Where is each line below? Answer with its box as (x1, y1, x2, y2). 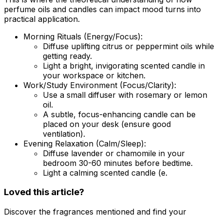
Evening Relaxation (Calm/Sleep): (23, 138, 146, 148)
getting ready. (43, 51, 92, 61)
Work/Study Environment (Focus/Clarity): (23, 80, 176, 90)
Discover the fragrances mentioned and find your (4, 207, 186, 217)
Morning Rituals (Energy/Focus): (23, 31, 143, 41)
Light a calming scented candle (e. (43, 167, 167, 178)
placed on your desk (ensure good (43, 119, 171, 129)
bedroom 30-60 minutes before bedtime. (43, 158, 193, 168)
